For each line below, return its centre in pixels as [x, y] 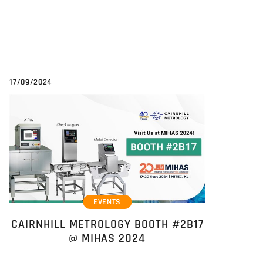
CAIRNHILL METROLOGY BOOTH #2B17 [107, 225]
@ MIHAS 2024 [107, 239]
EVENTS [107, 202]
